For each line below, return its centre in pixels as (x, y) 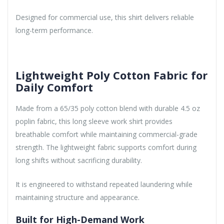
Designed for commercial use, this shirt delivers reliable (105, 17)
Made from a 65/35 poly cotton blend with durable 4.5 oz (108, 108)
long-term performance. (54, 30)
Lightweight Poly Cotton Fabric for (111, 75)
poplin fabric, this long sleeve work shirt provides (94, 121)
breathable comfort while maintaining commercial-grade (106, 134)
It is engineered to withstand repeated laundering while (104, 184)
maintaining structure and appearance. (77, 197)
